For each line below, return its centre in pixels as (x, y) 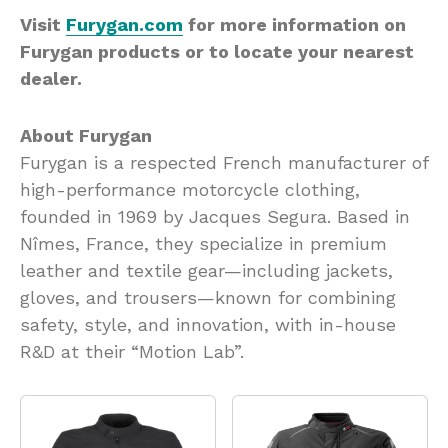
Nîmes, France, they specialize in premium (203, 243)
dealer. (51, 78)
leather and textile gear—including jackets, (206, 270)
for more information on (294, 24)
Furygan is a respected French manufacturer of (224, 162)
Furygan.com (124, 24)
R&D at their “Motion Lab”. (132, 351)
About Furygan (86, 135)
